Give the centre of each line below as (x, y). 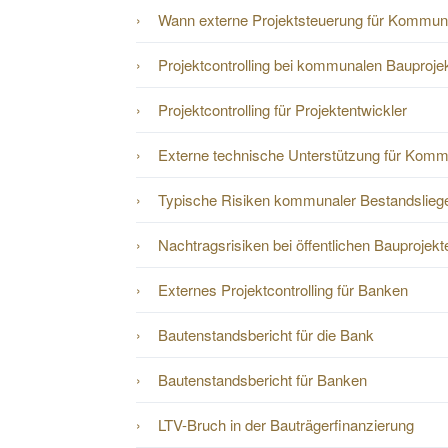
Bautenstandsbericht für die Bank (266, 330)
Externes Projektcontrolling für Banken (283, 285)
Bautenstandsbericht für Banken (262, 375)
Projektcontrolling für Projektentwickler (282, 105)
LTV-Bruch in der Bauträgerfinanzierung (286, 420)
